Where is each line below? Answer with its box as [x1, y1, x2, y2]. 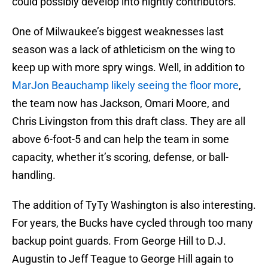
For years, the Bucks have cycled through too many [12, 217, 253, 230]
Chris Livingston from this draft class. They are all [12, 115, 245, 128]
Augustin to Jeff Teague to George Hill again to [12, 252, 233, 266]
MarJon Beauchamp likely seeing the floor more [12, 79, 239, 92]
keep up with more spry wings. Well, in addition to [12, 61, 245, 74]
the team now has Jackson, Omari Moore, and [12, 97, 230, 110]
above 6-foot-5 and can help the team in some [12, 133, 229, 146]
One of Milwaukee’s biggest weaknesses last [12, 25, 224, 38]
